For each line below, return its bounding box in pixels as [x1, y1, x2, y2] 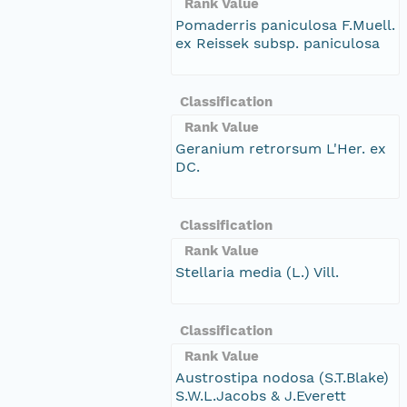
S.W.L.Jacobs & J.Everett [175, 386, 346, 404]
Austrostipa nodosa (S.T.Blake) [175, 368, 389, 386]
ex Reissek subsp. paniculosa [175, 34, 380, 52]
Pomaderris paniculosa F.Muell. [175, 15, 395, 34]
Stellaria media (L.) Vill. [175, 263, 339, 281]
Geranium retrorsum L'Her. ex [175, 139, 386, 157]
